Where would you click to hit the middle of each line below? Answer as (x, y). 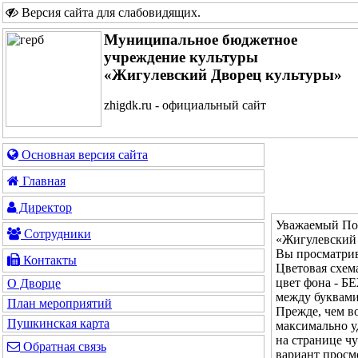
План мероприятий (60, 303)
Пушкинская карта (58, 323)
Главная (42, 181)
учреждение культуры (181, 57)
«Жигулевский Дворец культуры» (223, 75)
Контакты (48, 260)
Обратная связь (63, 346)
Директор (44, 207)
